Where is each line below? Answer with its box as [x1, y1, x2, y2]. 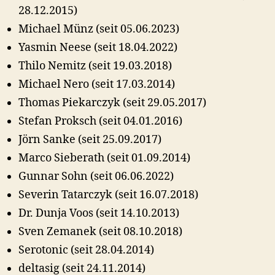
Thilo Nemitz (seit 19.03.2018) [18, 58, 172, 73]
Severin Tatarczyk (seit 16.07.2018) [18, 187, 198, 202]
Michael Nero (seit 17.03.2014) [18, 77, 175, 91]
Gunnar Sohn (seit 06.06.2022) [18, 169, 174, 184]
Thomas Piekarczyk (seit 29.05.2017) [18, 95, 206, 110]
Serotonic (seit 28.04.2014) [18, 242, 154, 257]
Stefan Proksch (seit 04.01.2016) [18, 114, 182, 128]
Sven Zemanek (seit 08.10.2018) [18, 224, 182, 239]
